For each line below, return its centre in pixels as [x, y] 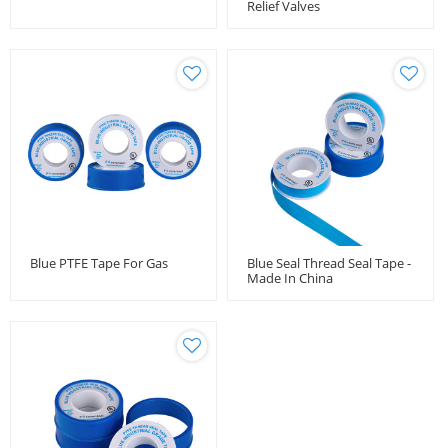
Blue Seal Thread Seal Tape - [329, 263]
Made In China [290, 278]
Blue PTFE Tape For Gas [99, 263]
